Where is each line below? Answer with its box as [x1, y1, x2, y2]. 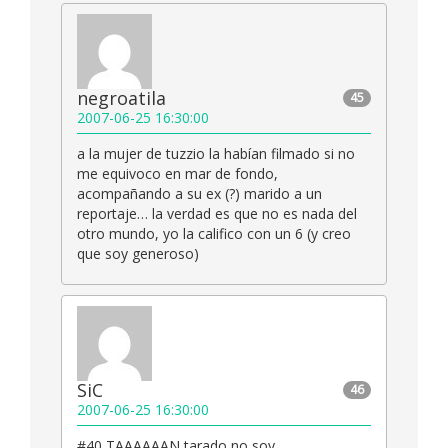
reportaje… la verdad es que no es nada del [77, 204, 357, 224]
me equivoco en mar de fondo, [77, 164, 278, 184]
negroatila [77, 86, 166, 111]
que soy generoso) [77, 244, 199, 264]
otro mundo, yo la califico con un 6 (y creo [77, 224, 351, 244]
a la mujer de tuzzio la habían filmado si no [77, 144, 355, 164]
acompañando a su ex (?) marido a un [77, 184, 322, 204]
